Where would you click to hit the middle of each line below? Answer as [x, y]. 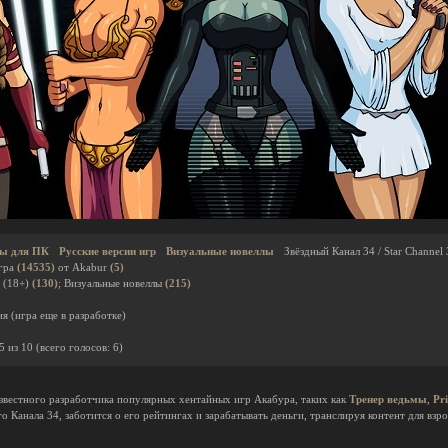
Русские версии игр [107, 251]
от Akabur [82, 267]
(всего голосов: [74, 347]
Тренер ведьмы [388, 399]
